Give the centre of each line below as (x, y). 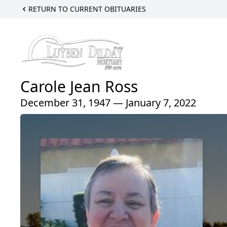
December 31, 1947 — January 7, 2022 (108, 102)
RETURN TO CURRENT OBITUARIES (87, 9)
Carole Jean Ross (79, 86)
